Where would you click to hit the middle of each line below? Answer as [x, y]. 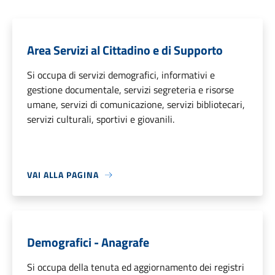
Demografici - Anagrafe [88, 242]
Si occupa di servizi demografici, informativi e [121, 75]
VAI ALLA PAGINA [63, 175]
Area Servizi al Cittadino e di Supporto [125, 50]
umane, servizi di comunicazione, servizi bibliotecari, [136, 105]
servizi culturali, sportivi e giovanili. [101, 119]
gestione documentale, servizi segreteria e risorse [130, 90]
